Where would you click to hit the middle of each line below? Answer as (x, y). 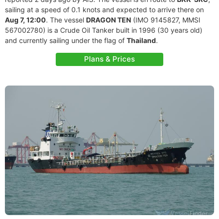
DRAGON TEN (109, 20)
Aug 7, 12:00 (25, 20)
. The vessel (66, 20)
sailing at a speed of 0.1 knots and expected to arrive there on (104, 10)
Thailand (141, 40)
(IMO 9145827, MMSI (166, 20)
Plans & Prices (109, 59)
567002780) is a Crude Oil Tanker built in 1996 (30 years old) (104, 30)
